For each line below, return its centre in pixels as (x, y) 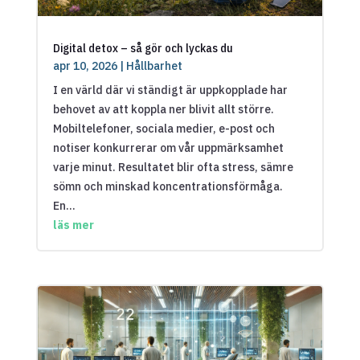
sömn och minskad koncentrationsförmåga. (168, 186)
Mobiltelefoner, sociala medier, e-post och (164, 128)
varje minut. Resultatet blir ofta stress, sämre (173, 167)
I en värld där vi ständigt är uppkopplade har (170, 90)
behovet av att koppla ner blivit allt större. (163, 109)
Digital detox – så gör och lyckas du (143, 47)
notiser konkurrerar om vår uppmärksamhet (168, 147)
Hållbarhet (154, 65)
